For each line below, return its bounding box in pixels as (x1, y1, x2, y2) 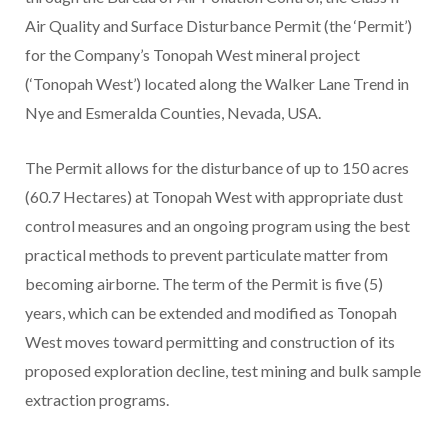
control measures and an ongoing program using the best (25, 216, 410, 236)
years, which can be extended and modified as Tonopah (25, 303, 397, 323)
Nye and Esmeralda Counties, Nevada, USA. (25, 103, 321, 123)
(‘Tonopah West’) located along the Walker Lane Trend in (25, 74, 409, 94)
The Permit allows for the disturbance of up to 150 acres (25, 158, 409, 178)
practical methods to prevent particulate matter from (25, 245, 388, 265)
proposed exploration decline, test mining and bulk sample (25, 361, 421, 381)
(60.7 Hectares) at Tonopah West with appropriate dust (25, 187, 403, 207)
